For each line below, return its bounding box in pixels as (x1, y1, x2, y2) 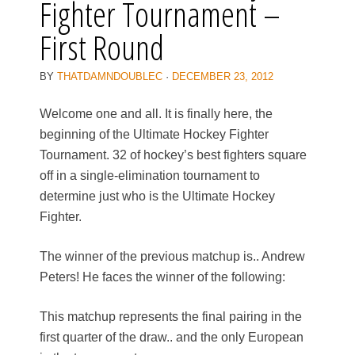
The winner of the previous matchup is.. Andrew (40, 250, 305, 264)
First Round (40, 25, 164, 71)
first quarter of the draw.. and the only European (40, 330, 303, 345)
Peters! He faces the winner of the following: (40, 270, 285, 284)
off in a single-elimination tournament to (40, 169, 260, 183)
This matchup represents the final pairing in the (40, 310, 302, 324)
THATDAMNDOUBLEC (57, 71, 162, 83)
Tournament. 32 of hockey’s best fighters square (40, 148, 307, 162)
